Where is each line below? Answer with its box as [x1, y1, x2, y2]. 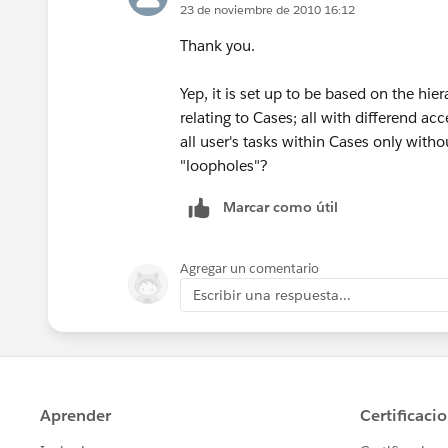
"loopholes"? [180, 155, 268, 175]
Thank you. [180, 35, 259, 55]
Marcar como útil [223, 197, 338, 216]
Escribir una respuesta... [193, 285, 351, 304]
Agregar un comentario [180, 259, 319, 277]
